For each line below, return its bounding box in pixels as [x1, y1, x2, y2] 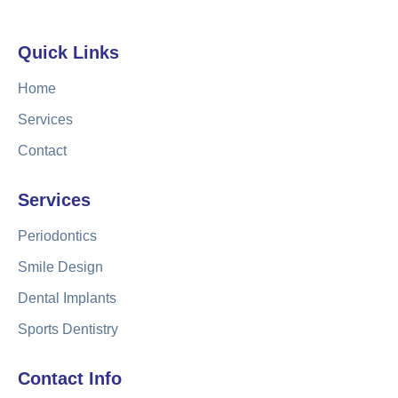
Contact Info [18, 369, 122, 389]
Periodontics [18, 228, 97, 244]
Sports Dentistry [18, 322, 118, 338]
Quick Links [18, 43, 119, 63]
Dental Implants [18, 291, 116, 306]
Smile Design [18, 259, 103, 275]
